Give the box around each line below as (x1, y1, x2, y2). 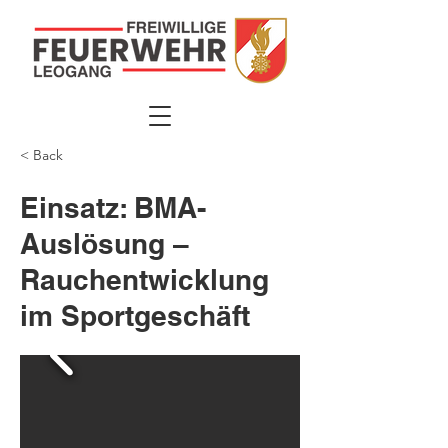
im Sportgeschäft (20, 299, 250, 332)
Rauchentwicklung (20, 263, 269, 296)
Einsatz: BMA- (20, 191, 206, 224)
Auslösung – (20, 227, 189, 260)
